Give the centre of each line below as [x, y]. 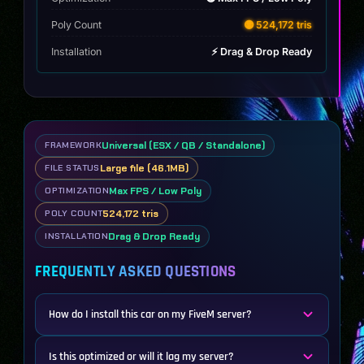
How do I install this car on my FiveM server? [151, 315]
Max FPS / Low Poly [156, 191]
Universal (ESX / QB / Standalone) [183, 146]
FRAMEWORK [73, 145]
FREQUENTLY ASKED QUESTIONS [136, 272]
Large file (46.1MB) [144, 169]
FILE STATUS [72, 168]
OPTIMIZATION [77, 191]
